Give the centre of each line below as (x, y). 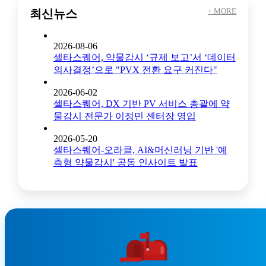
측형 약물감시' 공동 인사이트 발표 (125, 163)
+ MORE (222, 11)
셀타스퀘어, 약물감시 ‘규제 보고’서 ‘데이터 (144, 58)
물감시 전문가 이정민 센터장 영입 (124, 116)
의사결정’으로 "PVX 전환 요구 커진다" (135, 70)
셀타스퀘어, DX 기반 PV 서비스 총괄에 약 (141, 104)
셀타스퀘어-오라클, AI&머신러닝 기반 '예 (140, 150)
